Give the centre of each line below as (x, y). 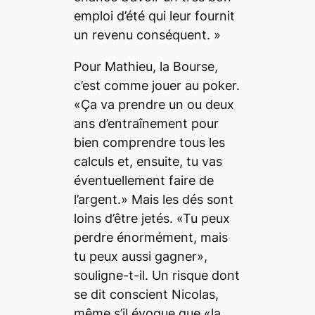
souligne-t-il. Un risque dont (156, 275)
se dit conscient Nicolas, (146, 294)
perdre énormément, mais (150, 237)
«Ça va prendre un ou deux (154, 104)
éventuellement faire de (143, 180)
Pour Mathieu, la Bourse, (146, 66)
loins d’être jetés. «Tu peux (152, 218)
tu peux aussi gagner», (140, 256)
